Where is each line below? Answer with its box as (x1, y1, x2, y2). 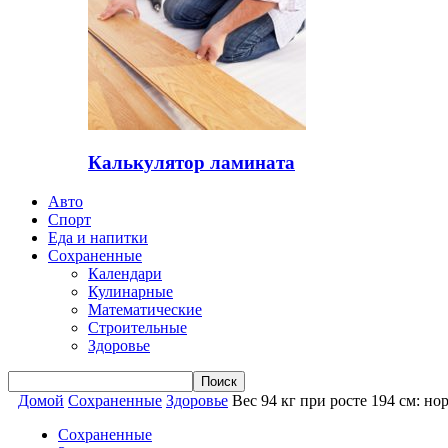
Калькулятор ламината (88, 152, 295, 174)
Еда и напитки (48, 229, 148, 247)
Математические (88, 301, 202, 319)
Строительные (88, 319, 187, 337)
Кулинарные (88, 283, 173, 301)
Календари (88, 265, 162, 283)
